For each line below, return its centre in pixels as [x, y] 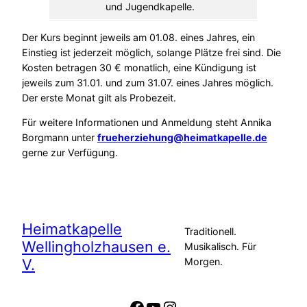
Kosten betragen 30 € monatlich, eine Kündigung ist [139, 68]
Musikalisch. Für [220, 246]
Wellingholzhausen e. [96, 246]
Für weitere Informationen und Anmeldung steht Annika [147, 123]
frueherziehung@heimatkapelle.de [182, 138]
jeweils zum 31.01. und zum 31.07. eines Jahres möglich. [148, 83]
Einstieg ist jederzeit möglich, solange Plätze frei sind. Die [151, 53]
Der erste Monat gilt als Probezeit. [99, 98]
